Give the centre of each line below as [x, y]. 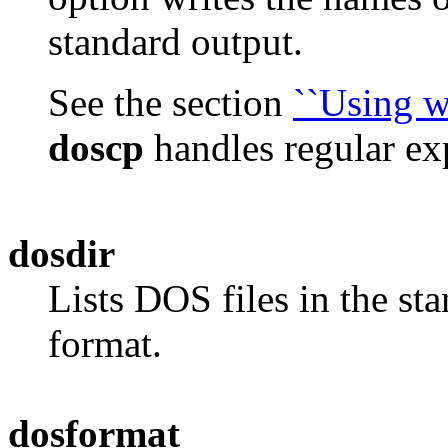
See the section [170, 102]
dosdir [61, 253]
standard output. [175, 41]
